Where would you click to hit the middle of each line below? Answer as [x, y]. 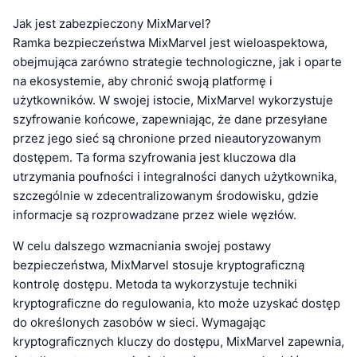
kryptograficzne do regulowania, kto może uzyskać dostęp [177, 304]
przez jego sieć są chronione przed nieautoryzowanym [167, 139]
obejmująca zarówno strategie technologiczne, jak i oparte [177, 62]
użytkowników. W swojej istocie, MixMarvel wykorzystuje [173, 100]
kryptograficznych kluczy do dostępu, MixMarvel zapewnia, [178, 342]
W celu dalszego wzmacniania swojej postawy [142, 246]
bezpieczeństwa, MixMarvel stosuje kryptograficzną [159, 265]
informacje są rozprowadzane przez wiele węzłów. [155, 215]
